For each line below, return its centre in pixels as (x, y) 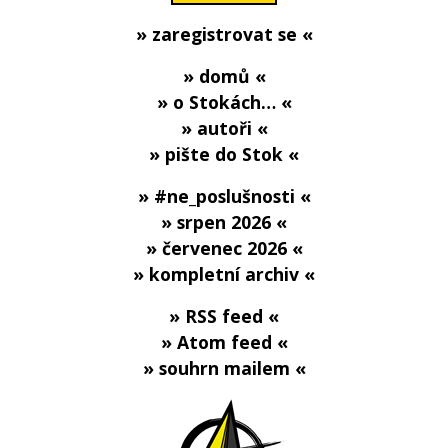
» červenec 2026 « (224, 248)
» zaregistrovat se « (224, 34)
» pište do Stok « (224, 154)
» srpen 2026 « (224, 222)
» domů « (224, 76)
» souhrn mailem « (224, 368)
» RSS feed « (224, 316)
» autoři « (224, 128)
